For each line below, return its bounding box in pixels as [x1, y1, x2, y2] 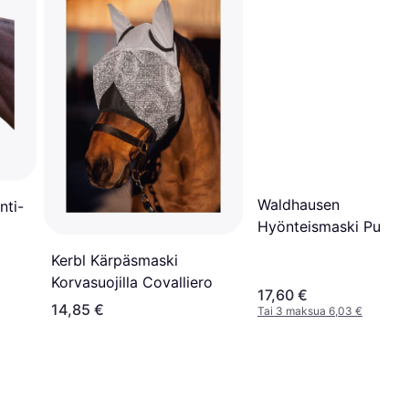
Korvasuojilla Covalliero [51, 272, 213, 291]
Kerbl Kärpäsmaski [51, 250, 178, 269]
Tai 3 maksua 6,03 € [257, 303, 362, 318]
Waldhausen [257, 195, 340, 214]
